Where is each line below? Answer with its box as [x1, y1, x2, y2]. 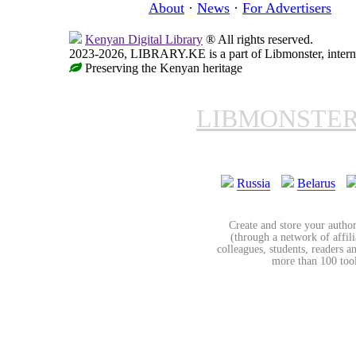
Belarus [297, 176, 335, 191]
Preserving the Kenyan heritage [82, 61, 242, 75]
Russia [237, 176, 270, 191]
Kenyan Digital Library [85, 33, 203, 47]
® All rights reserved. [203, 33, 313, 47]
